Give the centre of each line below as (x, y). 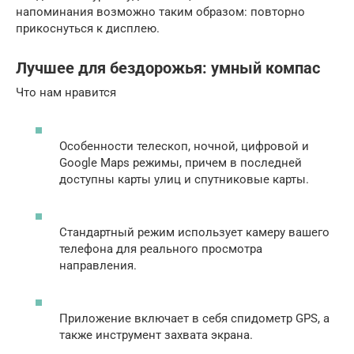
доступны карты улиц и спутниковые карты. (184, 179)
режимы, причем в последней (216, 162)
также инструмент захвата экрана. (156, 335)
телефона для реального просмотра (161, 249)
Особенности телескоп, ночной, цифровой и (184, 146)
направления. (98, 265)
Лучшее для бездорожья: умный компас (168, 69)
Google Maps (94, 162)
